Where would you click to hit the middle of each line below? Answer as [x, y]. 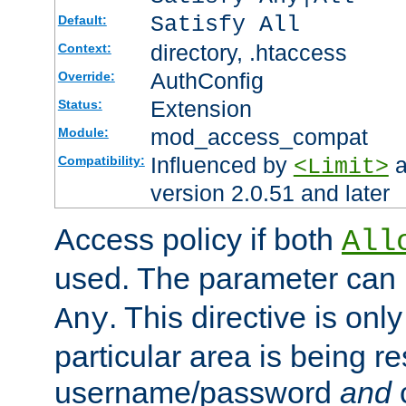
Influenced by [222, 165]
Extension [201, 109]
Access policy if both [198, 240]
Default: [82, 20]
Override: [86, 77]
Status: [80, 105]
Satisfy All [225, 25]
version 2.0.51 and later [270, 193]
